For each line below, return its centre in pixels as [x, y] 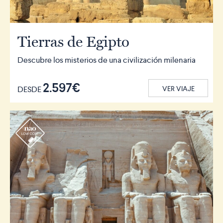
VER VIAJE [178, 88]
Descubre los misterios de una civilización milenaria [107, 60]
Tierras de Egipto [73, 41]
